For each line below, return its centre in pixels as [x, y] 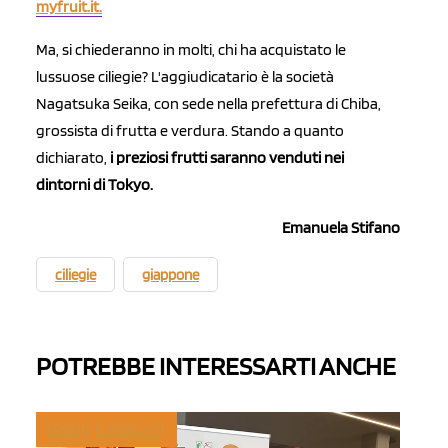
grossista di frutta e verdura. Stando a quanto [190, 131]
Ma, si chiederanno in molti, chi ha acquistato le [191, 50]
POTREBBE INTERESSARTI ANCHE [216, 366]
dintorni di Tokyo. [94, 185]
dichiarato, [73, 158]
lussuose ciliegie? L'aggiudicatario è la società [185, 77]
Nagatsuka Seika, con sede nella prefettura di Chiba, [208, 104]
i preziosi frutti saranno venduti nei [227, 158]
